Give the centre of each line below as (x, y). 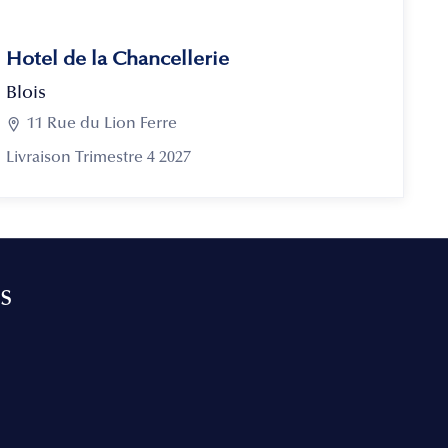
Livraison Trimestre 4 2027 (99, 158)
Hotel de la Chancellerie (118, 60)
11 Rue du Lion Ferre (102, 124)
